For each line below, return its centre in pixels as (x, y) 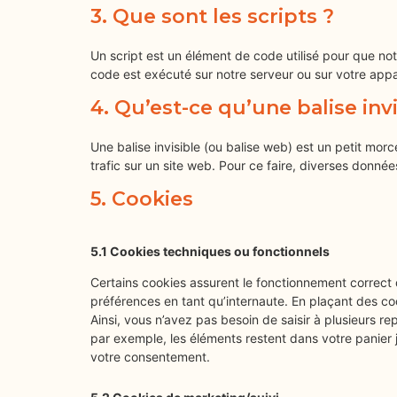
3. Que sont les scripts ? (212, 16)
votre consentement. (150, 357)
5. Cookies (142, 199)
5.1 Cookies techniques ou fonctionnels (210, 251)
